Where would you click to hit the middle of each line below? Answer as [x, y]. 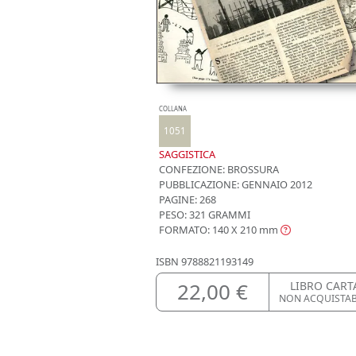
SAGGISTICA [187, 155]
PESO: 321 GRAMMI [205, 215]
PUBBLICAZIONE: [199, 185]
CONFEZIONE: [192, 170]
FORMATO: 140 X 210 [208, 230]
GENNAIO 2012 [276, 185]
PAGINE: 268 [188, 200]
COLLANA [173, 109]
